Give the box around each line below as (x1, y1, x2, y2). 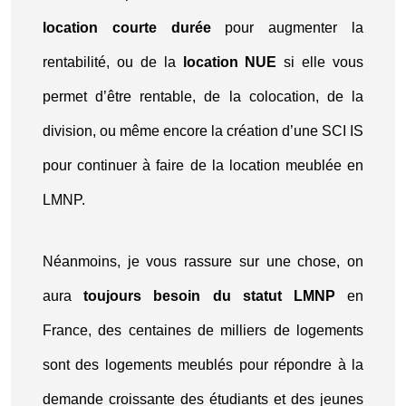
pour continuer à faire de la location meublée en (43, 158, 363, 173)
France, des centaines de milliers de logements (43, 323, 363, 338)
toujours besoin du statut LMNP (83, 288, 335, 304)
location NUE (182, 54, 277, 70)
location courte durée (43, 20, 211, 35)
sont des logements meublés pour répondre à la (43, 357, 363, 372)
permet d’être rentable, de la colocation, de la (43, 89, 363, 104)
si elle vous (276, 54, 363, 70)
